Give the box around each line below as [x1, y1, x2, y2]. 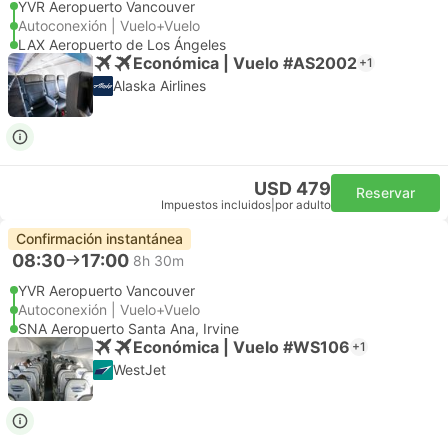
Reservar [356, 184, 415, 201]
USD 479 [254, 178, 331, 199]
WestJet [113, 361, 166, 378]
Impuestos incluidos [161, 198, 271, 212]
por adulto [275, 198, 331, 212]
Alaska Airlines [113, 77, 206, 94]
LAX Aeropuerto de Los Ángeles [18, 36, 226, 53]
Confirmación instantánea [16, 230, 183, 247]
